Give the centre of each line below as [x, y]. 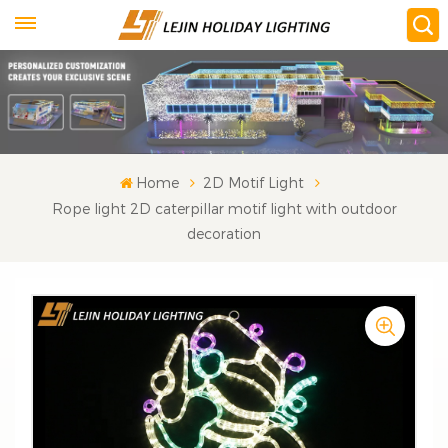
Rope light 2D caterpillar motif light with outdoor [224, 208]
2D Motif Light [254, 182]
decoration [224, 233]
